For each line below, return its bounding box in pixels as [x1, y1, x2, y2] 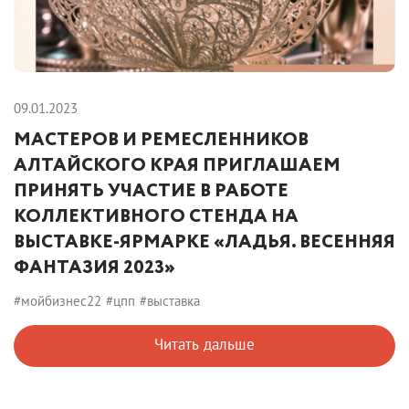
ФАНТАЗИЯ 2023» [14, 254, 175, 281]
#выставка [140, 291, 200, 309]
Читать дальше [154, 333, 255, 354]
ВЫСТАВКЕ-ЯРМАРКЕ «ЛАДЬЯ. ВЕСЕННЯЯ [14, 228, 395, 256]
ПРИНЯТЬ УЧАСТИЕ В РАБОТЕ [14, 177, 288, 204]
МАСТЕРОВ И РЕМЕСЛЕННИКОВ [14, 126, 309, 153]
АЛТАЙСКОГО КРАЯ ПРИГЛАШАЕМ [14, 152, 341, 179]
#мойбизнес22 [14, 291, 101, 309]
